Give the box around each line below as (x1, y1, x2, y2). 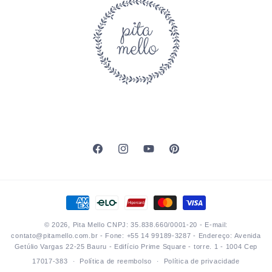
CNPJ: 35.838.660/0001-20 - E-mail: (107, 221, 228, 228)
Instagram (117, 150, 159, 160)
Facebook (91, 150, 132, 160)
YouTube (142, 150, 179, 160)
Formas (63, 192, 96, 202)
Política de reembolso (80, 257, 152, 265)
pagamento (63, 225, 110, 235)
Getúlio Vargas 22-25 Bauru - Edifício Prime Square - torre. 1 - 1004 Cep (14, 243, 258, 250)
